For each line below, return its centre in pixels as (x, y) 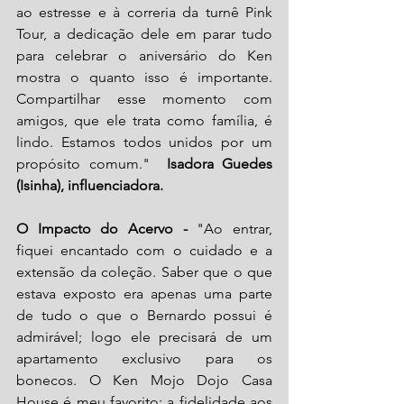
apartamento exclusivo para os (144, 358)
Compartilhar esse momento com (144, 98)
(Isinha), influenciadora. (90, 185)
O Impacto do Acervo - (107, 228)
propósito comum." (92, 163)
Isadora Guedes (219, 163)
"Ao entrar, (235, 228)
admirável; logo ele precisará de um (144, 336)
